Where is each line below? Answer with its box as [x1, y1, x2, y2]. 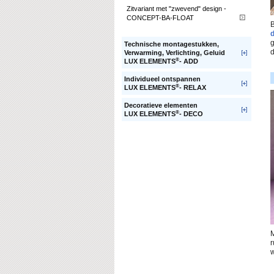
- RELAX [179, 84, 206, 92]
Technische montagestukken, [124, 40, 219, 48]
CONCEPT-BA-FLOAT [127, 14, 194, 22]
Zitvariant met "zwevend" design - [127, 5, 226, 13]
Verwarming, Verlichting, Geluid [124, 49, 225, 57]
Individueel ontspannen [124, 75, 201, 83]
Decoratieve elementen [124, 102, 198, 109]
